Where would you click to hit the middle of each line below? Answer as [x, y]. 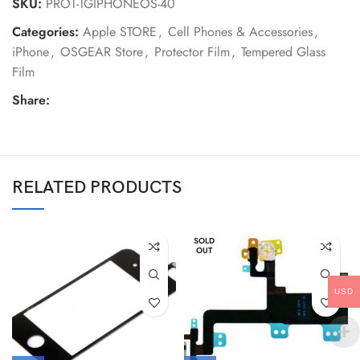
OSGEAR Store [102, 52]
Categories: [45, 32]
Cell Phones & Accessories [240, 32]
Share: [31, 100]
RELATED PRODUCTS [97, 188]
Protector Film [192, 52]
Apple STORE [120, 32]
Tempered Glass [283, 52]
